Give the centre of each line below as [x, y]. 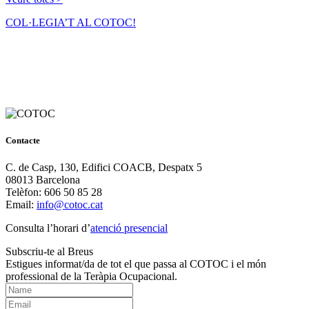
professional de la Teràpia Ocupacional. [91, 276]
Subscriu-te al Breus [49, 251]
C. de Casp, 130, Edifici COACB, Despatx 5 [104, 167]
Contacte [23, 140]
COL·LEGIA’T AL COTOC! [71, 22]
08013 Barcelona [43, 180]
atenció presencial [129, 228]
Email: [21, 205]
